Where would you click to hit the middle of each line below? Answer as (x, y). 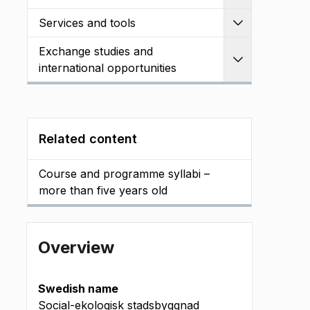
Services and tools (87, 23)
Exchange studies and (96, 51)
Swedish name (78, 289)
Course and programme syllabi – (124, 174)
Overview (76, 247)
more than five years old (103, 190)
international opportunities (108, 68)
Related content (88, 139)
